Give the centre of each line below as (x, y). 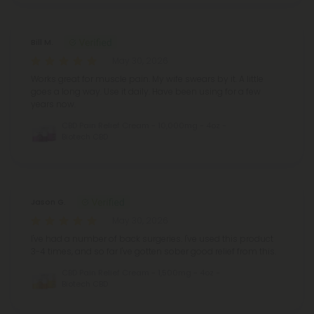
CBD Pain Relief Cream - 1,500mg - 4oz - (141, 272)
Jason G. (48, 202)
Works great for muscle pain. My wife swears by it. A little (147, 78)
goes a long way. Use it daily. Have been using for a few (146, 91)
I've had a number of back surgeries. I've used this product (152, 238)
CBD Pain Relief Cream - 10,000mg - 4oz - (144, 125)
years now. (53, 104)
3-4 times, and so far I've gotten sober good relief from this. (153, 251)
